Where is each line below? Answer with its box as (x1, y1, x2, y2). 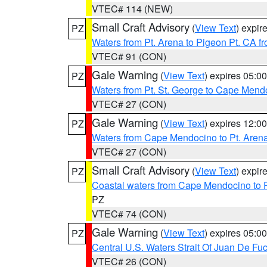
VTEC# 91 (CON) (92, 49, 166, 63)
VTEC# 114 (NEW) (92, 2, 173, 15)
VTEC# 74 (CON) (92, 207, 166, 221)
